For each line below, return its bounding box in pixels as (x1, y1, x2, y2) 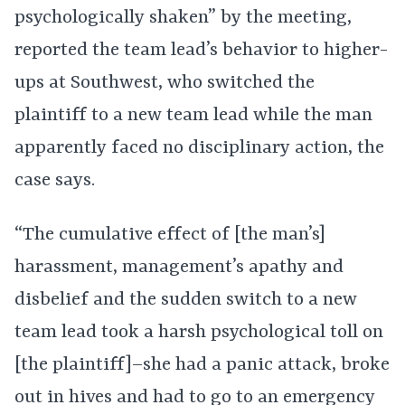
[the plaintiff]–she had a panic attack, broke (14, 354, 390, 376)
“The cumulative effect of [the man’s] (14, 224, 325, 246)
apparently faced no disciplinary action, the (14, 137, 384, 159)
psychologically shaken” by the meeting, (14, 7, 352, 29)
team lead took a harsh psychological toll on (14, 322, 383, 344)
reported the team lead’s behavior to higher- (14, 40, 388, 61)
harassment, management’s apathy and (14, 257, 344, 278)
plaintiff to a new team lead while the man (14, 105, 372, 127)
